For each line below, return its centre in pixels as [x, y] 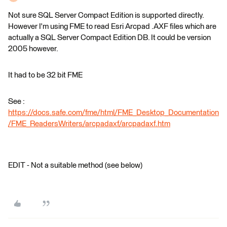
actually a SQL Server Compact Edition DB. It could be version [109, 38]
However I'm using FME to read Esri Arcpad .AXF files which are [112, 27]
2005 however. [33, 49]
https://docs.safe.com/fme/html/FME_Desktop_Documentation [113, 113]
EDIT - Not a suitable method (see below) [75, 165]
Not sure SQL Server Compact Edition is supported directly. [106, 15]
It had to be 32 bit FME [45, 75]
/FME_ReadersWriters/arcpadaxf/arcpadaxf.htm [89, 124]
